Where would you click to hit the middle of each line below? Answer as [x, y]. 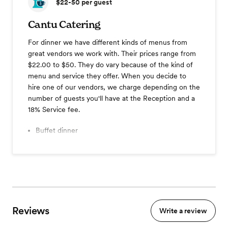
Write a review [183, 211]
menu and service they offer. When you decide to [107, 76]
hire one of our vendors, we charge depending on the [114, 87]
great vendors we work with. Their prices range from [112, 54]
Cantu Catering [64, 25]
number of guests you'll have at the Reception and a [111, 98]
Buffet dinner [57, 131]
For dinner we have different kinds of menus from [108, 42]
